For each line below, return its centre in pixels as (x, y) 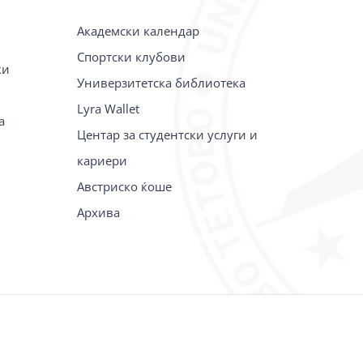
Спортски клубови (132, 57)
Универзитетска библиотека (162, 83)
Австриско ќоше (125, 187)
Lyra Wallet (109, 109)
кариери (102, 161)
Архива (99, 213)
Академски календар (139, 31)
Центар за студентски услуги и (168, 135)
